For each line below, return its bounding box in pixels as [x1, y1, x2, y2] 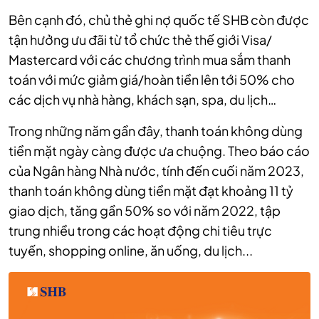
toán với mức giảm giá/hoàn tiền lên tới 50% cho [9, 70, 295, 88]
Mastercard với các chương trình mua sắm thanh [9, 51, 291, 68]
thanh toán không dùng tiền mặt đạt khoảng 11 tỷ [9, 182, 293, 199]
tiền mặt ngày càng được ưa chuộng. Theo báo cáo [9, 142, 310, 159]
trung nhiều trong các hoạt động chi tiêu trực [9, 221, 272, 239]
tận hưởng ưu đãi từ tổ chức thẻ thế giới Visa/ [9, 31, 272, 48]
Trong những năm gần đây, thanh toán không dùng [9, 122, 303, 139]
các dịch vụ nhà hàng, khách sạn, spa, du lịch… [9, 90, 276, 108]
